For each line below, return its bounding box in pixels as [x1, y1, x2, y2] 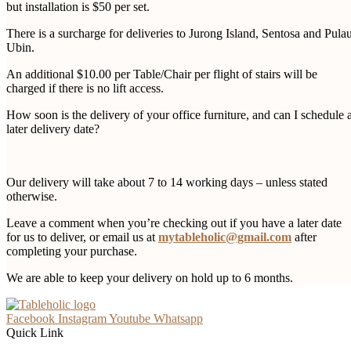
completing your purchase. [6, 244, 137, 258]
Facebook [6, 311, 55, 325]
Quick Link [6, 325, 63, 339]
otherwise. [6, 189, 57, 203]
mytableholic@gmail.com [158, 230, 291, 244]
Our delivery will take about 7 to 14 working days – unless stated [6, 175, 327, 189]
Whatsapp [154, 311, 203, 325]
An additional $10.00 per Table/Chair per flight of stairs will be [6, 67, 317, 81]
